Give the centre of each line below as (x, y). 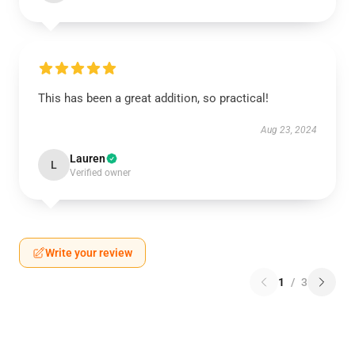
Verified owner (100, 173)
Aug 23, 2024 (289, 130)
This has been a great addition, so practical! (153, 98)
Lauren (88, 158)
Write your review (89, 253)
